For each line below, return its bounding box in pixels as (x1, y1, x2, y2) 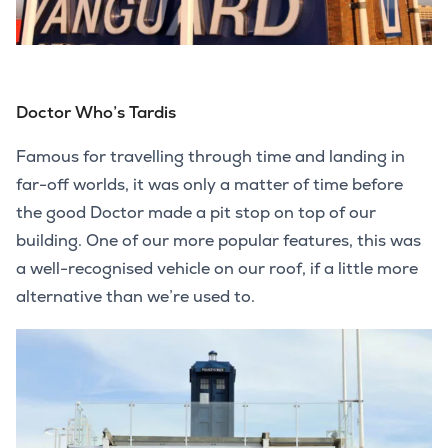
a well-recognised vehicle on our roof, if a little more (16, 258, 418, 280)
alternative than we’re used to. (16, 286, 255, 308)
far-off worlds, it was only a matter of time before (16, 174, 403, 196)
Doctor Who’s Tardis (16, 101, 176, 124)
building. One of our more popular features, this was (16, 230, 421, 252)
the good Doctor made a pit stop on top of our (16, 202, 376, 224)
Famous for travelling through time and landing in (16, 146, 405, 168)
